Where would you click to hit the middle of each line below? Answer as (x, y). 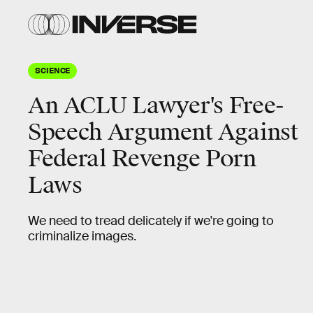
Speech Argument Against (163, 132)
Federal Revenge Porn (142, 159)
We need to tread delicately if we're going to (151, 221)
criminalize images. (82, 236)
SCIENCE (53, 70)
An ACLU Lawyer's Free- (156, 106)
